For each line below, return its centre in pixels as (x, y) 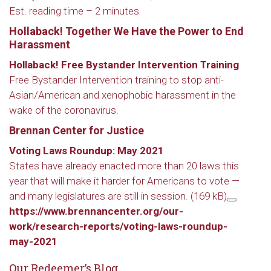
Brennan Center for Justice (77, 130)
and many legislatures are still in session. (99, 196)
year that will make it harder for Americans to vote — (124, 181)
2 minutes (117, 11)
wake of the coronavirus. (64, 110)
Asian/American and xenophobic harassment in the (122, 95)
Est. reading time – (52, 11)
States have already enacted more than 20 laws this (124, 166)
